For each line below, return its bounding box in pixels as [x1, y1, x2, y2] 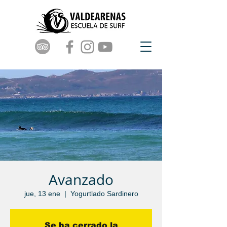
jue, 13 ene [24, 190, 60, 198]
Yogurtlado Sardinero [70, 190, 138, 198]
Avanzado [49, 170, 113, 189]
